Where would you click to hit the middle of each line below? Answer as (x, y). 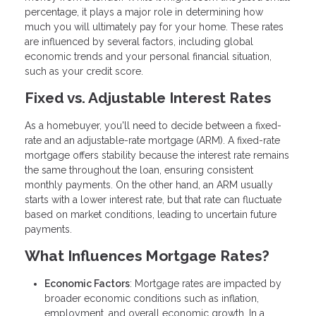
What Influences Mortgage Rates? (147, 256)
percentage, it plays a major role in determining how (144, 12)
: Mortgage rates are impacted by (206, 283)
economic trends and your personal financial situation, (148, 57)
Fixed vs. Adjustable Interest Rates (148, 98)
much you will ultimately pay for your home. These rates (154, 27)
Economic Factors (87, 283)
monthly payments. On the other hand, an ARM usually (149, 185)
